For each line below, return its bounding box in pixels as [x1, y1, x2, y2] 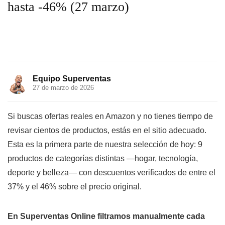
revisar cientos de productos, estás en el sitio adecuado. [8, 126, 206, 135]
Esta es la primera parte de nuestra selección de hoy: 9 [8, 140, 202, 149]
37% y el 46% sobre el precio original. [8, 182, 142, 191]
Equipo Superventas [33, 74, 111, 83]
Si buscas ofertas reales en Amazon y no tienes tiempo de [8, 112, 213, 121]
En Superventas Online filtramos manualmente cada [8, 212, 205, 220]
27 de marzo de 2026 [33, 84, 94, 91]
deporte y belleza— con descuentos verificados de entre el [8, 168, 215, 177]
